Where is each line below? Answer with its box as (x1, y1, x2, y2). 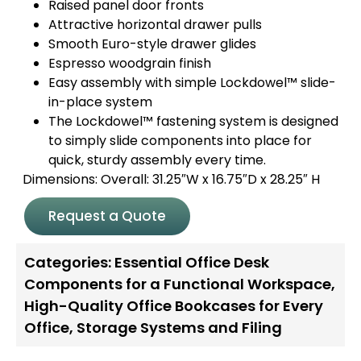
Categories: (24, 251, 111, 272)
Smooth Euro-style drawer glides (48, 34, 256, 53)
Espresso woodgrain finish (48, 53, 211, 73)
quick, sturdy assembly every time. (48, 150, 266, 169)
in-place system (48, 92, 152, 111)
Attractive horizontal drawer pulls (48, 15, 262, 34)
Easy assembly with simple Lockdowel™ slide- (48, 73, 336, 92)
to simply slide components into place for (48, 131, 312, 150)
